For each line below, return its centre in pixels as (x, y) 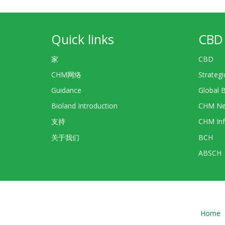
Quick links (83, 39)
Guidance (66, 90)
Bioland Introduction (84, 106)
